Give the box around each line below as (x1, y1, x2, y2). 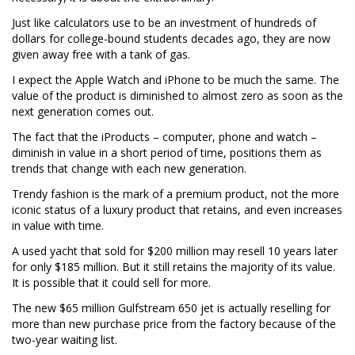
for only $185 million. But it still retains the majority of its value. (12, 258, 335, 274)
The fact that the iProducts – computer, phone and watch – (12, 129, 317, 145)
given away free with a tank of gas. (12, 47, 190, 63)
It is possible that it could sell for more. (12, 274, 211, 290)
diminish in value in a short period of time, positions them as (12, 145, 322, 161)
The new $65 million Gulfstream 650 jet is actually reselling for (12, 300, 330, 315)
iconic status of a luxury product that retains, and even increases (12, 201, 342, 217)
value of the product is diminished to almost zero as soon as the (12, 88, 343, 104)
